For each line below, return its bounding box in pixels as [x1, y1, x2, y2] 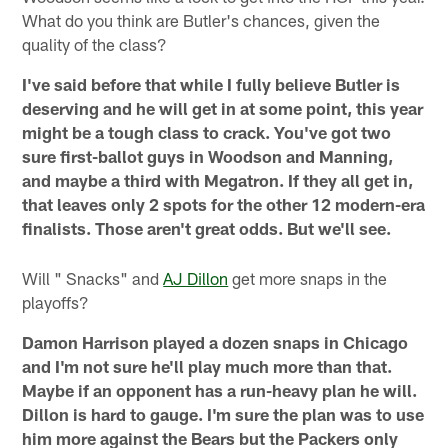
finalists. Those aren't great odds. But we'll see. [22, 217, 392, 238]
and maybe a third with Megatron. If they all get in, [22, 169, 414, 190]
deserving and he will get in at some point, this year [22, 97, 424, 118]
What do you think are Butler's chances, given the [22, 9, 381, 30]
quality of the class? [22, 33, 168, 54]
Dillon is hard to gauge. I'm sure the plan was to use [22, 403, 425, 424]
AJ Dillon [163, 267, 229, 288]
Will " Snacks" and [22, 267, 164, 288]
